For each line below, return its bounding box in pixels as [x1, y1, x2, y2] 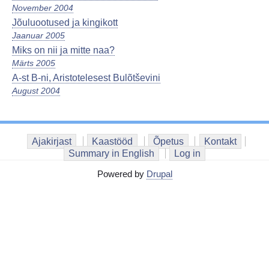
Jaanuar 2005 [12, 31, 65, 41]
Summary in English [68, 148, 154, 159]
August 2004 [12, 86, 60, 96]
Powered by [97, 168, 147, 179]
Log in [174, 148, 201, 159]
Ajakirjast [32, 136, 72, 147]
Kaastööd [92, 136, 133, 147]
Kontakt [204, 136, 237, 147]
